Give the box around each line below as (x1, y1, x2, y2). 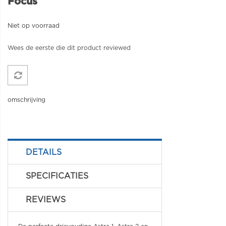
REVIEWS (26, 196, 66, 204)
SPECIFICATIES (26, 172, 88, 180)
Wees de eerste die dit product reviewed (8, 45, 131, 51)
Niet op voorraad (8, 23, 60, 29)
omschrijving (8, 97, 45, 103)
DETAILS (26, 148, 62, 156)
